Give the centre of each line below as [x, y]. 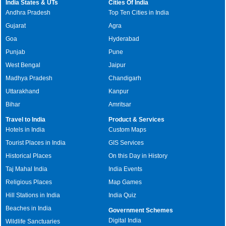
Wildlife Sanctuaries [33, 221]
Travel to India [26, 120]
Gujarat [16, 26]
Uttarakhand [23, 91]
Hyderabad [124, 39]
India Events [126, 169]
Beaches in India [29, 208]
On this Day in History [138, 156]
